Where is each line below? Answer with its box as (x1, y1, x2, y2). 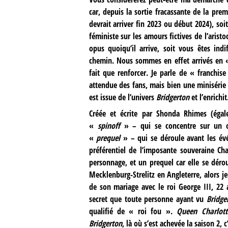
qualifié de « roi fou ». (89, 206, 177, 217)
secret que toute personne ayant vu (89, 193, 207, 205)
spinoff (97, 120, 120, 132)
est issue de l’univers (89, 92, 156, 103)
